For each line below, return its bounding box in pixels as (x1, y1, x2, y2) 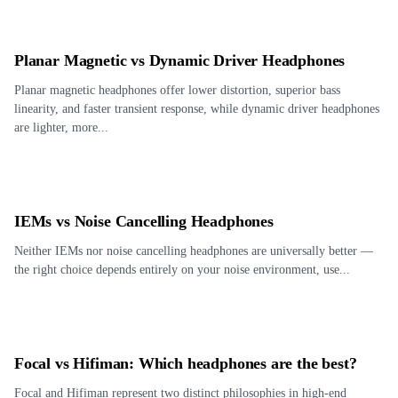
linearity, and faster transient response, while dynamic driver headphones (14, 102, 379, 115)
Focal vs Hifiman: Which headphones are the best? (14, 354, 357, 372)
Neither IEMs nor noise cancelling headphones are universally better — (14, 244, 373, 258)
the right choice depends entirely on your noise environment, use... (14, 263, 350, 276)
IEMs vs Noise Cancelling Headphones (14, 212, 274, 230)
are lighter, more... (14, 121, 108, 134)
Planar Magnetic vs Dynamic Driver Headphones (14, 52, 346, 69)
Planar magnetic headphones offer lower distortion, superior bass (14, 84, 340, 97)
